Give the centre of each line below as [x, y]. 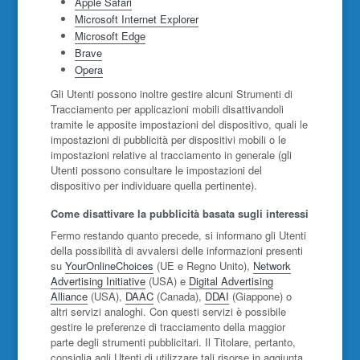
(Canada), [179, 296]
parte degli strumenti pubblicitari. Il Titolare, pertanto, [173, 342]
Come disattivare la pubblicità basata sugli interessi [179, 213]
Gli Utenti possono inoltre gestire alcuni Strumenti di [171, 94]
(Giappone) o [260, 296]
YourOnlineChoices [109, 266]
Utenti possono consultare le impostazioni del [156, 170]
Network [272, 266]
